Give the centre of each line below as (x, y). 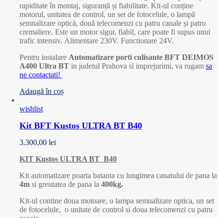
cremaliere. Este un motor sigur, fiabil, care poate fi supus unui (115, 32)
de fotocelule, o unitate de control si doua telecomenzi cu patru (116, 209)
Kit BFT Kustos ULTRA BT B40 (81, 125)
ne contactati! (41, 75)
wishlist (31, 109)
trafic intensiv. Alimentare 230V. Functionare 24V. (97, 41)
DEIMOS (198, 57)
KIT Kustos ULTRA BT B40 (68, 159)
